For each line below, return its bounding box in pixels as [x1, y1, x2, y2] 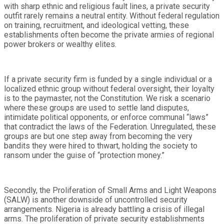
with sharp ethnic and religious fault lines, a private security [4, 1, 210, 11]
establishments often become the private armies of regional [4, 29, 214, 39]
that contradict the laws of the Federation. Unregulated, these [4, 121, 216, 131]
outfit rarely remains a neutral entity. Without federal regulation [4, 10, 219, 20]
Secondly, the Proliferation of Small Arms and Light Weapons [4, 185, 216, 195]
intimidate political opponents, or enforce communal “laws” [4, 112, 208, 122]
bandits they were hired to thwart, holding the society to [4, 140, 197, 150]
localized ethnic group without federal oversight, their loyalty [4, 83, 214, 93]
